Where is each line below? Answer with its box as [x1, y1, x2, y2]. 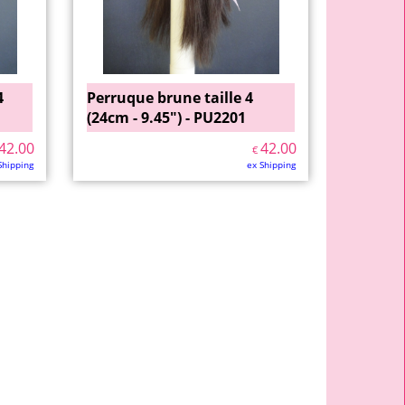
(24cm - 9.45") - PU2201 [87, 108, 246, 127]
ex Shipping [247, 158, 296, 171]
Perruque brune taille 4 [87, 88, 253, 108]
